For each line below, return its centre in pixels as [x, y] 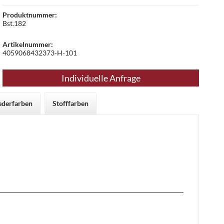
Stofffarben [70, 103]
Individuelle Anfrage [101, 78]
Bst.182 [14, 23]
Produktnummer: [30, 14]
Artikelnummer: [28, 44]
